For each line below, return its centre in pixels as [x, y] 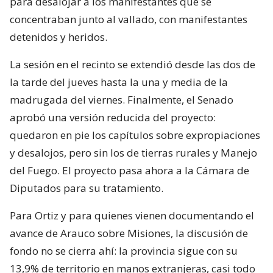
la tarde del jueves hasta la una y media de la [119, 82]
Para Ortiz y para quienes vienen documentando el [132, 215]
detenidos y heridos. [58, 37]
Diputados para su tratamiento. [87, 188]
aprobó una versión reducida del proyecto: [113, 117]
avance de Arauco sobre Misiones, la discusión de [129, 233]
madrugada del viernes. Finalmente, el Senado [122, 99]
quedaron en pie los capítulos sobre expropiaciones [135, 135]
